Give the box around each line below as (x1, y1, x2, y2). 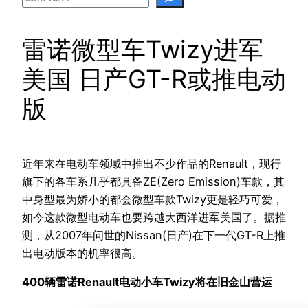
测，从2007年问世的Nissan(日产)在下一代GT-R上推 (22, 228, 285, 242)
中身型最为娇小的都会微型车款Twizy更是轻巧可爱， (22, 192, 283, 206)
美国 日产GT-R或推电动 (22, 63, 286, 94)
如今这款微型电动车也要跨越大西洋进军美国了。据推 (22, 210, 286, 224)
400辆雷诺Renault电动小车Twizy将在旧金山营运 (22, 275, 272, 289)
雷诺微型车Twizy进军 (22, 34, 263, 65)
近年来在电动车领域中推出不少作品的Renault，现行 (22, 156, 281, 170)
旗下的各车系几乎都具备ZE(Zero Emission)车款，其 (22, 174, 285, 188)
